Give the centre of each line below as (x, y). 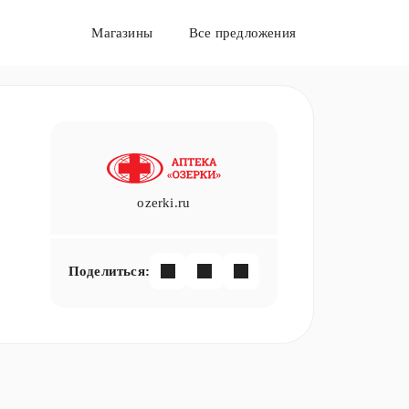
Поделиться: (109, 271)
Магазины (122, 32)
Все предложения (242, 32)
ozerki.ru (164, 203)
